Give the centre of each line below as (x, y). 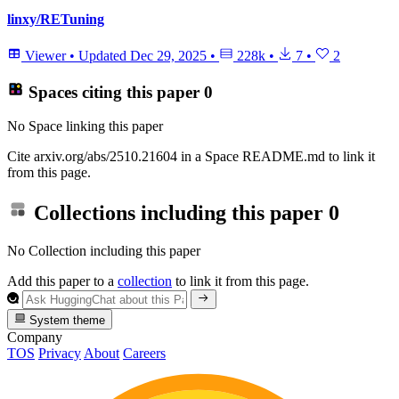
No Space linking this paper (85, 126)
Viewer (45, 55)
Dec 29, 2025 (168, 55)
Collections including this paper (179, 212)
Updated (104, 55)
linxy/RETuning (56, 19)
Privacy (60, 353)
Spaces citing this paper (114, 92)
